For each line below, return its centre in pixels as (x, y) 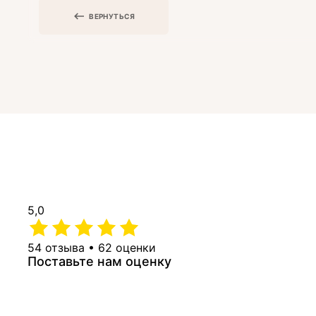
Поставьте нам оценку (99, 261)
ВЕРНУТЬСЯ (112, 16)
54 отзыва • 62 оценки (92, 247)
